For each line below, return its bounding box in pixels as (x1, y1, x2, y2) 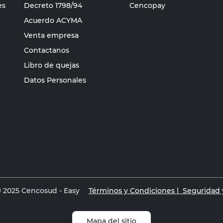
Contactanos (24, 46, 69, 55)
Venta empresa (24, 31, 79, 40)
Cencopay (129, 1, 165, 10)
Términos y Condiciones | (89, 186, 179, 195)
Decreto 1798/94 (24, 1, 82, 10)
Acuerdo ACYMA (24, 16, 82, 25)
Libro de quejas (24, 61, 79, 70)
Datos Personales (24, 76, 86, 85)
